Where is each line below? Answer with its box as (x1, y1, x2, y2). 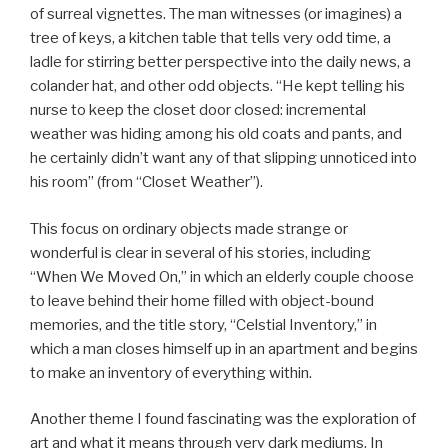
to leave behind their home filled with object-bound (30, 291, 374, 310)
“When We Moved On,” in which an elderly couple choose (30, 267, 414, 286)
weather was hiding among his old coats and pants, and (30, 125, 402, 144)
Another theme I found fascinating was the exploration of (30, 410, 416, 429)
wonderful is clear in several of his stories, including (30, 243, 371, 262)
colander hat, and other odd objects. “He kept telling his (30, 77, 405, 96)
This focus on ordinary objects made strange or (30, 219, 348, 238)
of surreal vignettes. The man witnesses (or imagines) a (30, 5, 402, 24)
